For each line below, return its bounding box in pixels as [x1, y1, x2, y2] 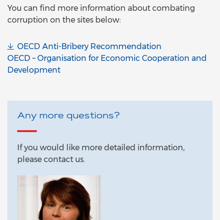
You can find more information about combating [7, 3, 195, 13]
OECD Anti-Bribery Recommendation [17, 42, 162, 51]
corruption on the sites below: [7, 15, 121, 25]
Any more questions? [17, 112, 120, 121]
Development [7, 65, 60, 75]
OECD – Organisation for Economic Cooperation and [7, 54, 207, 63]
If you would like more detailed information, [17, 143, 185, 152]
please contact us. [17, 155, 85, 164]
